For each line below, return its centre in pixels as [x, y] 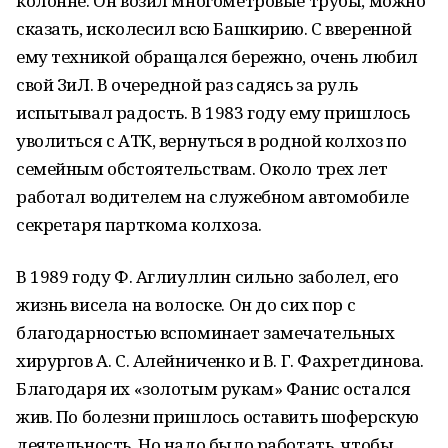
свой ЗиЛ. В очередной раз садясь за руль [187, 84]
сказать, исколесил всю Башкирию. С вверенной [214, 28]
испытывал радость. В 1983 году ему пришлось [213, 112]
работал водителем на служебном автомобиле [212, 196]
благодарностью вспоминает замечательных [205, 332]
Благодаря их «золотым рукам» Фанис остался [213, 388]
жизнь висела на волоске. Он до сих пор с [186, 304]
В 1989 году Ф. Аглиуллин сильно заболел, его [207, 276]
